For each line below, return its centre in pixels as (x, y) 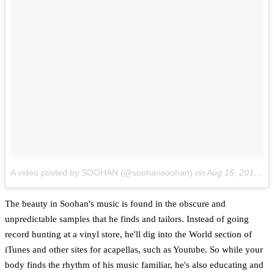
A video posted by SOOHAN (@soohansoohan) (102, 173)
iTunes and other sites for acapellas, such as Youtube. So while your (134, 250)
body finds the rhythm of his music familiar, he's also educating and (134, 265)
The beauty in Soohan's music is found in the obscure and (115, 204)
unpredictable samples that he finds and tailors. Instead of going (127, 219)
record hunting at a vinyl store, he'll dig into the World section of (128, 235)
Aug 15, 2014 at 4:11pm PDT (230, 173)
